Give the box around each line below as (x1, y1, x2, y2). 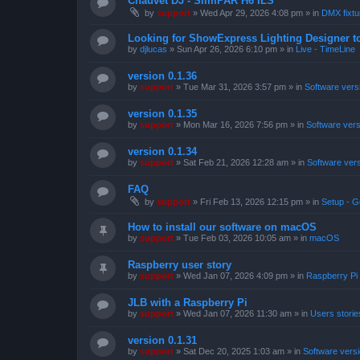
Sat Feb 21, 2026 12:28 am (183, 157, 288, 167)
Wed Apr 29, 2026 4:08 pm (200, 8, 303, 18)
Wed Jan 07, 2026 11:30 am (183, 309, 292, 318)
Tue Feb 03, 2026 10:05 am (183, 233, 291, 243)
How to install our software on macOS (128, 221, 317, 233)
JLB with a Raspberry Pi (128, 297, 247, 309)
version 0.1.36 (128, 70, 197, 82)
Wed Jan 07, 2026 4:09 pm (183, 271, 288, 280)
